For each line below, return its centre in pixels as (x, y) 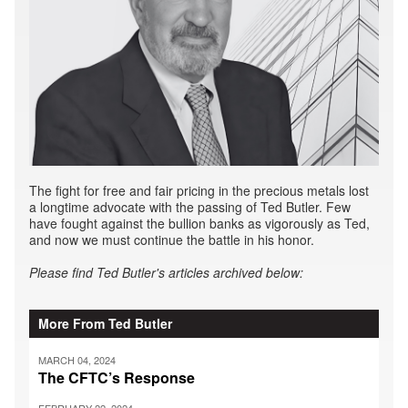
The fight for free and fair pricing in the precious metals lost (199, 191)
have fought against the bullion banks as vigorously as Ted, (199, 224)
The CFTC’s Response (117, 378)
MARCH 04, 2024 (77, 360)
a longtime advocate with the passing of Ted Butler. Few (190, 207)
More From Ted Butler (105, 324)
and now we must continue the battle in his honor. (172, 240)
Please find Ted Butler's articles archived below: (166, 273)
